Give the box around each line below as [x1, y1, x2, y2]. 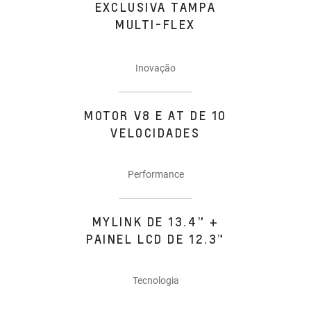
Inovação [135, 62, 176, 74]
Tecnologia [132, 274, 179, 286]
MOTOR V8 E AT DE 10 [84, 108, 227, 124]
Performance [127, 168, 184, 180]
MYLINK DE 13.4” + [92, 214, 219, 230]
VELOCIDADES [110, 125, 201, 141]
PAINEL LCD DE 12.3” [86, 231, 225, 247]
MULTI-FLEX [115, 16, 196, 32]
